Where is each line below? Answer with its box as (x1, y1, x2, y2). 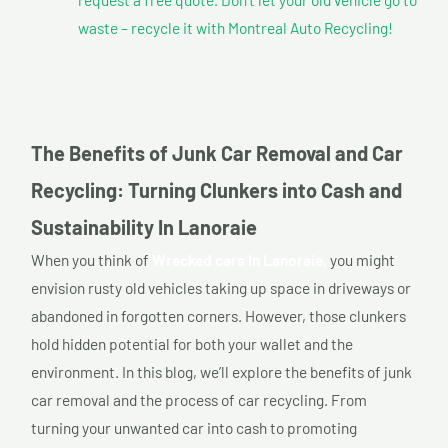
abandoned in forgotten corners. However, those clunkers (31, 306, 406, 326)
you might (327, 250, 395, 270)
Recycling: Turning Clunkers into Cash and (31, 178, 402, 203)
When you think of (31, 250, 152, 270)
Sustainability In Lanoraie (31, 215, 257, 240)
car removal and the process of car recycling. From (31, 390, 367, 410)
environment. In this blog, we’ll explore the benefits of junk (31, 362, 412, 382)
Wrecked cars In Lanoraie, (152, 250, 327, 270)
